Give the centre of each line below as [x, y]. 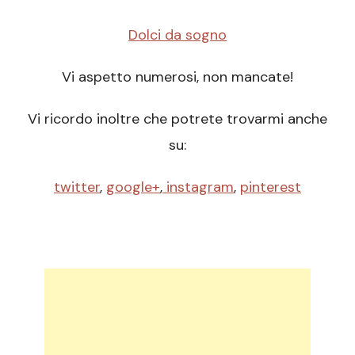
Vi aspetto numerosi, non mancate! [177, 76]
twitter [77, 187]
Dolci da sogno [177, 34]
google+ [133, 187]
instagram [198, 187]
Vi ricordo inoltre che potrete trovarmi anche [177, 118]
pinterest [271, 187]
